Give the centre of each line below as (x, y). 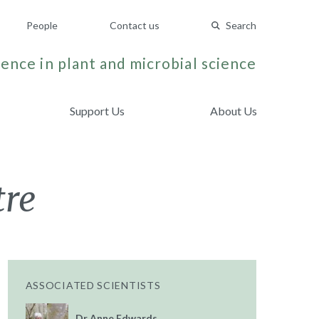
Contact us (135, 25)
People (42, 25)
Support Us (98, 111)
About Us (233, 111)
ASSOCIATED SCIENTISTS (93, 285)
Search (241, 25)
